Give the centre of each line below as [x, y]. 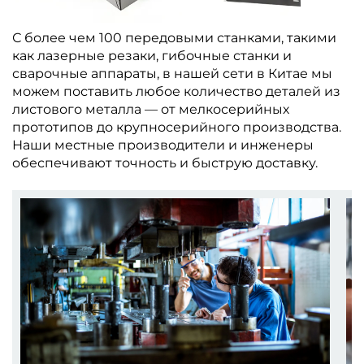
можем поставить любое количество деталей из [176, 92]
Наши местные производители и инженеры [163, 145]
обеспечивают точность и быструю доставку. [165, 163]
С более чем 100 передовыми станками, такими [174, 38]
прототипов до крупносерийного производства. [177, 128]
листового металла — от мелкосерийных [151, 110]
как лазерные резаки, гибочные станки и [152, 56]
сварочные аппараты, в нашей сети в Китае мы [172, 74]
